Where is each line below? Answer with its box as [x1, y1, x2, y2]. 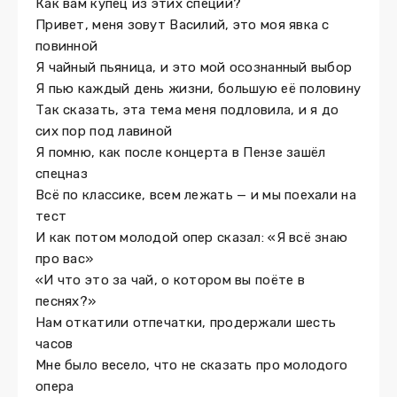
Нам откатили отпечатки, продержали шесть [35, 315, 337, 331]
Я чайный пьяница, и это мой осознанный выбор [35, 59, 353, 75]
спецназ [35, 166, 88, 182]
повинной [35, 38, 98, 54]
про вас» [35, 251, 94, 267]
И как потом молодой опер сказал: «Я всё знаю [35, 230, 348, 245]
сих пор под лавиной [35, 123, 173, 139]
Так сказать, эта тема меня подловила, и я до [35, 102, 339, 118]
